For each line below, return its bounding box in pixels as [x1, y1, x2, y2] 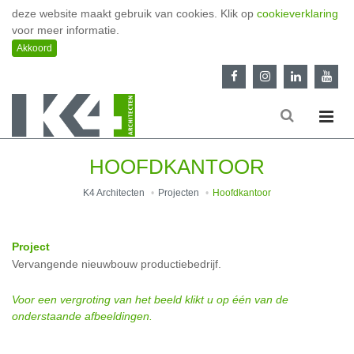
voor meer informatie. [12, 24, 119, 37]
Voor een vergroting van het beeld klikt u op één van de [12, 293, 288, 307]
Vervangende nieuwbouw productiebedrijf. [12, 258, 221, 271]
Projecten [158, 186, 199, 198]
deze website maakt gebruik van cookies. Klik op [12, 7, 257, 21]
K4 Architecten [83, 186, 145, 198]
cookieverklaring [257, 7, 338, 21]
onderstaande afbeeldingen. [12, 310, 153, 323]
